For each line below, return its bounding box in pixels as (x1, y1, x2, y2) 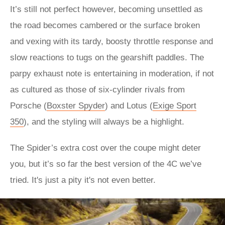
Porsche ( (10, 101, 47, 110)
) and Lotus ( (105, 101, 153, 110)
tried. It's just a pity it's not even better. (10, 175, 156, 185)
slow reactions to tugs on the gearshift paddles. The (10, 53, 204, 62)
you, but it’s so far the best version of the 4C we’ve (10, 159, 201, 169)
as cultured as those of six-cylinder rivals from (10, 85, 185, 94)
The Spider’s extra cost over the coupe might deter (10, 143, 201, 153)
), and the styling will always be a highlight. (24, 117, 184, 127)
